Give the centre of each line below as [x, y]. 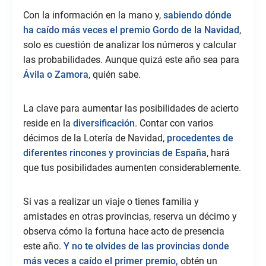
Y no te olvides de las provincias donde [146, 246]
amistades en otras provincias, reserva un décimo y [130, 216]
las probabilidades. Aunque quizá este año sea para [131, 59]
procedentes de [200, 138]
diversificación [104, 123]
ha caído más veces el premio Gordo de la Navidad [131, 30]
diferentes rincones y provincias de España [115, 153]
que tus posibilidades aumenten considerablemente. [132, 167]
